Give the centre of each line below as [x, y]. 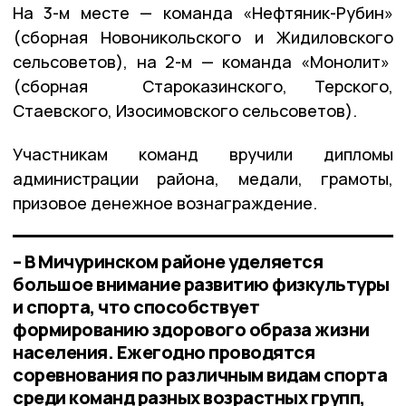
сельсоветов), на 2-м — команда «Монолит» [203, 61]
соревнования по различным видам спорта [200, 374]
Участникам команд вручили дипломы [203, 154]
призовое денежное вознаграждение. [165, 203]
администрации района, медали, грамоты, [203, 178]
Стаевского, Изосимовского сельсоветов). [185, 110]
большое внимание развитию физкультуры [201, 284]
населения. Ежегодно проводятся [164, 352]
